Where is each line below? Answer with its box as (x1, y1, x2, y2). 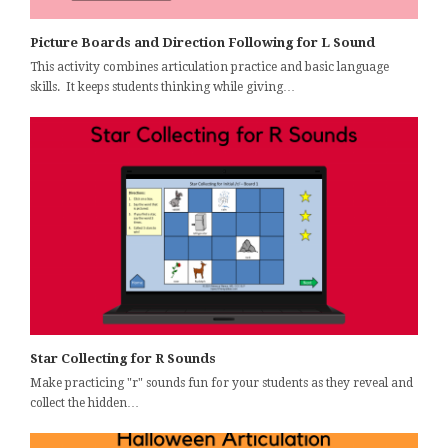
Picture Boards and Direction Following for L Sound (30, 35, 375, 51)
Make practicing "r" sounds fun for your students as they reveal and (30, 376, 413, 391)
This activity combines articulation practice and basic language (30, 60, 389, 75)
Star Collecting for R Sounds (30, 351, 216, 367)
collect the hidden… (30, 396, 139, 411)
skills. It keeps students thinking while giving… (30, 80, 295, 95)
